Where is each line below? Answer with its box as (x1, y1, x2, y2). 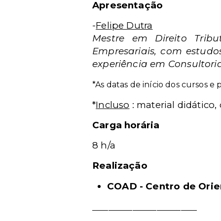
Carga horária (92, 119, 160, 131)
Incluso (96, 99, 130, 110)
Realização (92, 160, 147, 171)
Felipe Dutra (96, 20, 153, 31)
